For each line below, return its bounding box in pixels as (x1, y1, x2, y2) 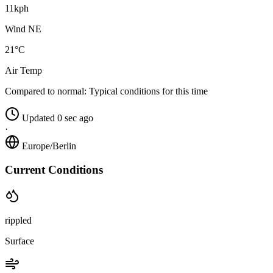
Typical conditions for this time (87, 86, 208, 97)
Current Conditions (5, 163, 103, 176)
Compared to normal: (5, 86, 87, 97)
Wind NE (5, 24, 41, 35)
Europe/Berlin (22, 141, 76, 152)
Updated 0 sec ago (22, 113, 93, 124)
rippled (5, 214, 32, 225)
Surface (5, 235, 34, 246)
